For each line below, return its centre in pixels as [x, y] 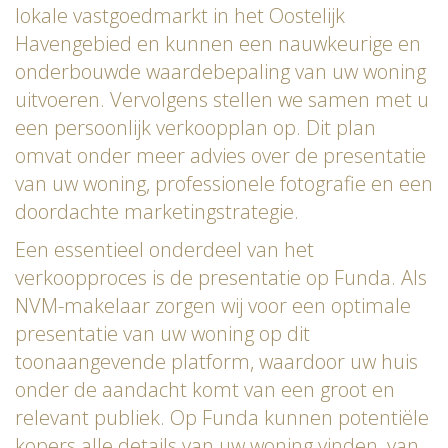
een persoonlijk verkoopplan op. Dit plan [195, 127]
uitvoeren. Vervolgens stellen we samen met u [222, 99]
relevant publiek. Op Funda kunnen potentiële [222, 417]
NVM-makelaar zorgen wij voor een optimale [213, 305]
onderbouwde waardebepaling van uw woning [220, 71]
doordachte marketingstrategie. [157, 211]
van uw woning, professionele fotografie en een [224, 183]
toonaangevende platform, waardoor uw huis [216, 361]
